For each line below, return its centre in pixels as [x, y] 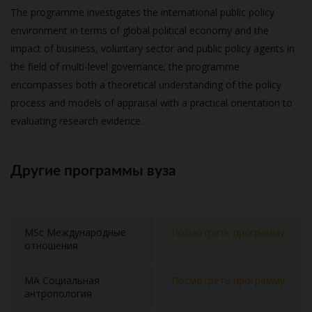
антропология [58, 294]
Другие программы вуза [93, 171]
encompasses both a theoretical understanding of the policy [146, 85]
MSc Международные [75, 232]
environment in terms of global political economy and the [140, 30]
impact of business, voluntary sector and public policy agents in [153, 48]
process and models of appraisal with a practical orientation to [151, 103]
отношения [51, 245]
